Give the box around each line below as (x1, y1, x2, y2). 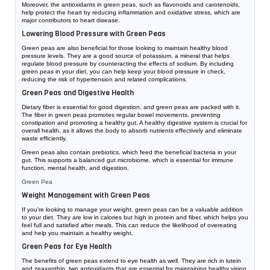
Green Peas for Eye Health (22, 242, 111, 252)
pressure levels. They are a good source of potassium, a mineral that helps (22, 52, 230, 60)
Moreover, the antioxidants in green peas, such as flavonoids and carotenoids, (22, 1, 240, 8)
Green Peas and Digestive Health (22, 88, 134, 98)
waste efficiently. (22, 135, 67, 142)
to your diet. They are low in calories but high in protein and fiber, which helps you (22, 214, 248, 221)
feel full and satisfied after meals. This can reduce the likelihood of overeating (22, 222, 237, 229)
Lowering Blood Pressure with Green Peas (22, 29, 166, 39)
